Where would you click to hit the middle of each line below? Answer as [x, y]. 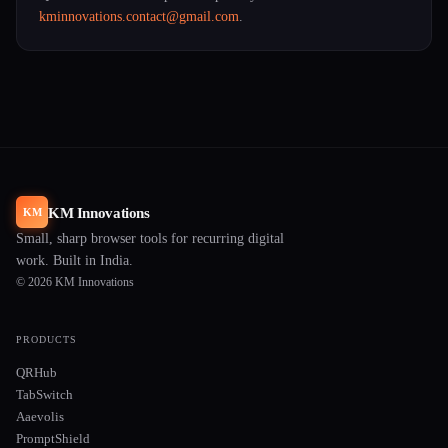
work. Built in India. [74, 260]
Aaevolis [40, 416]
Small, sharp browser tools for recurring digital [150, 238]
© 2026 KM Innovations [75, 282]
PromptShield [53, 438]
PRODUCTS [47, 339]
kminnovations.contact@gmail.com [139, 16]
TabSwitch [44, 394]
